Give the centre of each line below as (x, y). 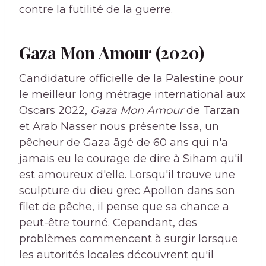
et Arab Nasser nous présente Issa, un (119, 127)
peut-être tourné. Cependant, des (108, 223)
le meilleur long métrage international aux (132, 95)
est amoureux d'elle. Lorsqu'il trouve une (127, 175)
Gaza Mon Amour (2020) (112, 53)
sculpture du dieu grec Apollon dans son (127, 191)
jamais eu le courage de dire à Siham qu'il (131, 159)
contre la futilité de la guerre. (96, 10)
